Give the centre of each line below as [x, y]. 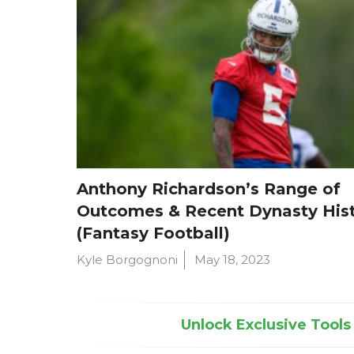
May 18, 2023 [233, 259]
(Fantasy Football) [154, 233]
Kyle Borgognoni [128, 259]
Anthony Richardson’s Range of [209, 188]
